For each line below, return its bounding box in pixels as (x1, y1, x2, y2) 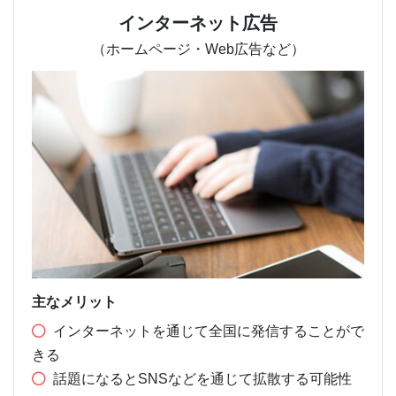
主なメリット (32, 293, 117, 309)
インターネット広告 (118, 12, 278, 33)
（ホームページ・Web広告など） (91, 41, 305, 57)
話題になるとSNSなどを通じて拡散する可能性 (53, 370, 352, 386)
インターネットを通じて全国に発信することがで (53, 323, 364, 339)
